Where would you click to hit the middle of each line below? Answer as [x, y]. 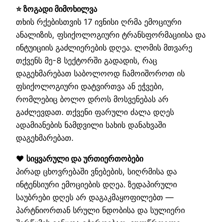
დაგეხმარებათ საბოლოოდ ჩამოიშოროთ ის [100, 73]
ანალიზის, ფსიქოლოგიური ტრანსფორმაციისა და [111, 34]
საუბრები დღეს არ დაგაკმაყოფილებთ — [95, 197]
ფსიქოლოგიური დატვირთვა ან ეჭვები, [90, 86]
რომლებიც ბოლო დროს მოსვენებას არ [92, 99]
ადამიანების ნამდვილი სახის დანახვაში [91, 125]
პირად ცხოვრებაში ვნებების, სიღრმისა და [96, 172]
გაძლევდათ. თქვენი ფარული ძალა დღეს [95, 112]
